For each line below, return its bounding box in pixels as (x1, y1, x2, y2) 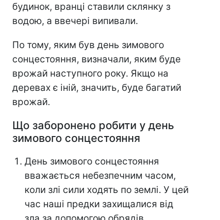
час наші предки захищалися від (25, 198, 173, 210)
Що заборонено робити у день (12, 119, 174, 132)
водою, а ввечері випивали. (12, 15, 138, 27)
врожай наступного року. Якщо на (12, 68, 168, 80)
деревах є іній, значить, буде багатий (12, 82, 181, 94)
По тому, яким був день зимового (12, 39, 164, 51)
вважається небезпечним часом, (25, 170, 176, 182)
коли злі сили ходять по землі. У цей (25, 184, 189, 196)
